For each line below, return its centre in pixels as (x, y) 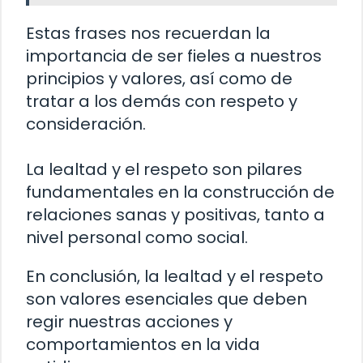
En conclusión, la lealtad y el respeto (175, 276)
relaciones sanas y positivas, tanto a (175, 214)
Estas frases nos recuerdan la (148, 33)
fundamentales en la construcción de (180, 192)
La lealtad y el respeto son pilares (164, 169)
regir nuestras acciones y (129, 321)
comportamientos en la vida (143, 344)
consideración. (86, 124)
